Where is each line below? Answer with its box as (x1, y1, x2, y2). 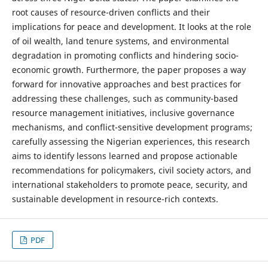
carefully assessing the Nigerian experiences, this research (11, 136, 250, 147)
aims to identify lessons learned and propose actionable (11, 150, 237, 162)
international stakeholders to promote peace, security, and (11, 179, 248, 190)
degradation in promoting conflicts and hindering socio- (11, 50, 239, 61)
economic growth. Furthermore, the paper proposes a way (11, 64, 246, 75)
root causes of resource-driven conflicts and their (11, 7, 210, 18)
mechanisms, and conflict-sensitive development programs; (11, 121, 252, 133)
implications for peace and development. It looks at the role (11, 21, 251, 32)
